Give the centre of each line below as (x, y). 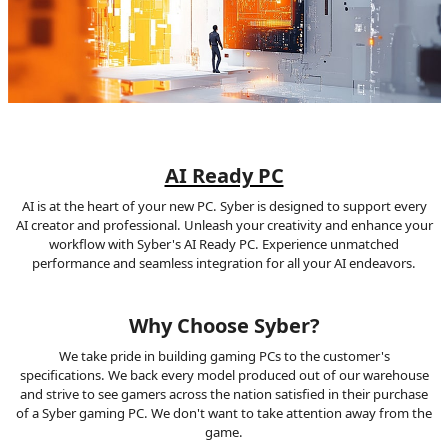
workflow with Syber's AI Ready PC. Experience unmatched (224, 243)
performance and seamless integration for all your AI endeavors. (224, 262)
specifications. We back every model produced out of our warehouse (224, 374)
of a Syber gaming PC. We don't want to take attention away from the (224, 412)
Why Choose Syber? (224, 324)
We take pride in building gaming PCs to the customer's (224, 355)
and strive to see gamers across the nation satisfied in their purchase (224, 393)
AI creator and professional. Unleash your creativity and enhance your (224, 224)
